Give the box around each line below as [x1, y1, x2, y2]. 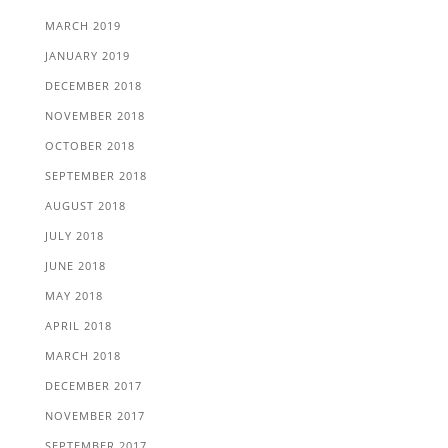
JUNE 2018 [44, 257, 106, 273]
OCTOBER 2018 [44, 137, 135, 153]
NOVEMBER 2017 [44, 407, 145, 423]
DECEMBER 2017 [44, 377, 142, 393]
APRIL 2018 [44, 317, 112, 333]
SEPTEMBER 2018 [44, 167, 147, 183]
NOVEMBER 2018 [44, 107, 145, 123]
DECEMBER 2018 [44, 77, 142, 93]
